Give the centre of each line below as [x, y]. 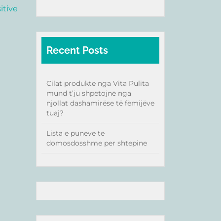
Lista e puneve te [75, 133]
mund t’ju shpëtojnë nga [89, 93]
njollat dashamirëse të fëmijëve [100, 103]
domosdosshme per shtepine [97, 143]
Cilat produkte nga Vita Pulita [98, 83]
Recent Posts [77, 50]
